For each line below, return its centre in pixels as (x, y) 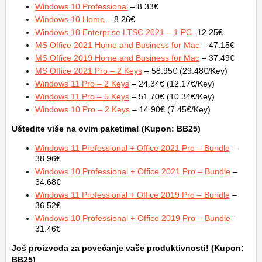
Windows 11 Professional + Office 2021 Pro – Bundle (132, 148)
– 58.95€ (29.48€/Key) (185, 71)
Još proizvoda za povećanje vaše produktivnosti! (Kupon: (128, 248)
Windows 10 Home (70, 19)
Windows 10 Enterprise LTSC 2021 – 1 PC (113, 32)
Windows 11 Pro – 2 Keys (82, 84)
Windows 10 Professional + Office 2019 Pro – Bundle (133, 218)
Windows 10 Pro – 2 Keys (82, 109)
